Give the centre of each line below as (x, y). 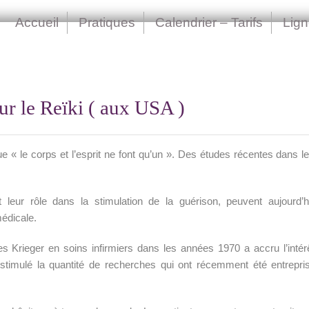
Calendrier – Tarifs (209, 22)
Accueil (37, 22)
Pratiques (107, 22)
